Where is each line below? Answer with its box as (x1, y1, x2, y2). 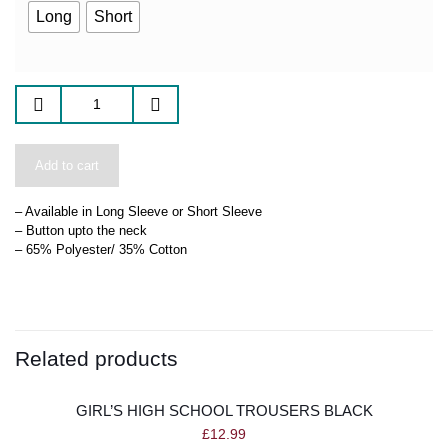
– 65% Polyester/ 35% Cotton (15, 241, 187, 257)
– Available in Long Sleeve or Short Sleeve (15, 203, 262, 219)
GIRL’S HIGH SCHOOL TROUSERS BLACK (75, 401, 373, 419)
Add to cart (35, 157, 99, 173)
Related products (15, 346, 178, 370)
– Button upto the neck (15, 222, 147, 238)
